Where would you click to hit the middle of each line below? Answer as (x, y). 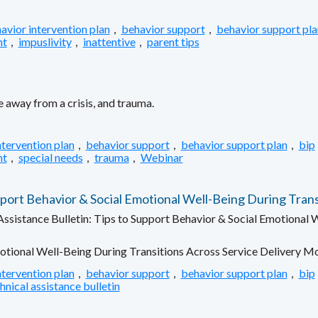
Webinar (161, 157)
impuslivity (45, 41)
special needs (50, 157)
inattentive (109, 41)
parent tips (173, 41)
